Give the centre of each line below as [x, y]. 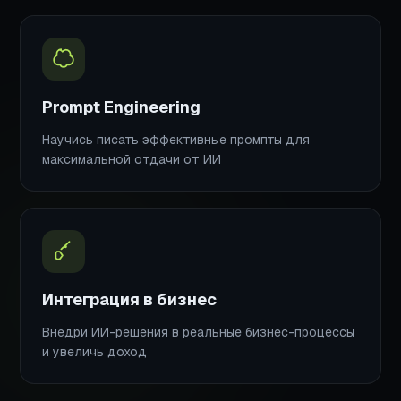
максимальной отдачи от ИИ [132, 159]
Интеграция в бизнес [130, 299]
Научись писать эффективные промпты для [176, 139]
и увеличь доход [95, 351]
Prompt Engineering [122, 107]
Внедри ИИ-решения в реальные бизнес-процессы [199, 332]
